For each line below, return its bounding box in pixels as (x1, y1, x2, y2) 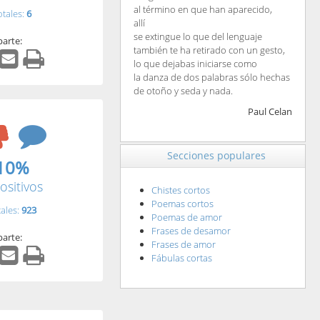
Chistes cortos (151, 184, 210, 197)
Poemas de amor (151, 211, 222, 224)
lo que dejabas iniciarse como (133, 57, 257, 71)
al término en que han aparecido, (133, 3, 272, 16)
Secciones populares (166, 149, 266, 163)
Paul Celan (248, 105, 292, 119)
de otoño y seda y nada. (133, 84, 233, 98)
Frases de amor (151, 238, 216, 251)
